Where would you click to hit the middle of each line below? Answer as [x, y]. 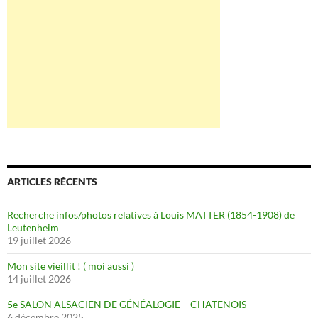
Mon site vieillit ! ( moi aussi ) [71, 266]
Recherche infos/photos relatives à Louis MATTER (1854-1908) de [151, 215]
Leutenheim [33, 227]
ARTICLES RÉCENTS [52, 181]
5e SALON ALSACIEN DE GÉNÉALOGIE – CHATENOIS [127, 304]
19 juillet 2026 [39, 240]
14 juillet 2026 [39, 279]
